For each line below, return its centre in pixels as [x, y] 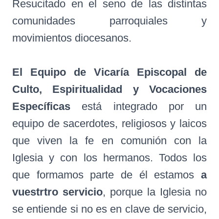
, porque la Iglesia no [155, 192]
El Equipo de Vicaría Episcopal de [109, 72]
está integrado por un [139, 106]
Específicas [41, 106]
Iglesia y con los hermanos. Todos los [109, 158]
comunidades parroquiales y [109, 21]
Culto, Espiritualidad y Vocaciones [109, 89]
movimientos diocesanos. [72, 38]
